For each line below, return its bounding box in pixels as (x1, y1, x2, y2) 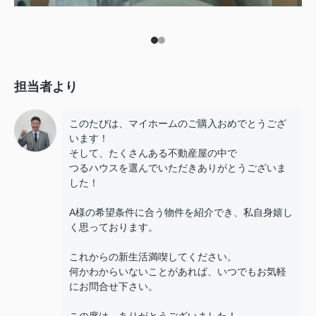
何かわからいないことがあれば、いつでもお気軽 (69, 265, 286, 277)
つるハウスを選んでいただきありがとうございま (69, 162, 286, 174)
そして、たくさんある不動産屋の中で (69, 147, 237, 159)
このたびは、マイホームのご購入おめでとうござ (69, 117, 286, 129)
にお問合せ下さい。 (69, 280, 158, 292)
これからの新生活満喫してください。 (69, 250, 237, 262)
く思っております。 (69, 221, 158, 233)
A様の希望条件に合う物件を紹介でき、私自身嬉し (69, 206, 293, 218)
